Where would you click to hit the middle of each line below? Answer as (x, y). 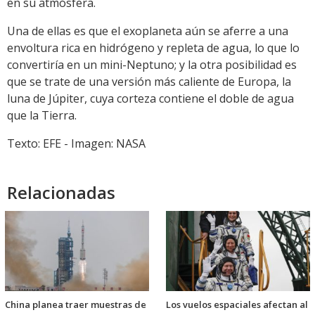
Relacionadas (61, 192)
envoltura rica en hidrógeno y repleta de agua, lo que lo (153, 47)
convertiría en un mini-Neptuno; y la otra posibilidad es (152, 64)
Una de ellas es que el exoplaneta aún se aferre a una (148, 31)
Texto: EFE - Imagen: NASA (76, 143)
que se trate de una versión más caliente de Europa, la (149, 81)
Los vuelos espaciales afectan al (237, 304)
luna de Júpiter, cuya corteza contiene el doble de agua (150, 98)
